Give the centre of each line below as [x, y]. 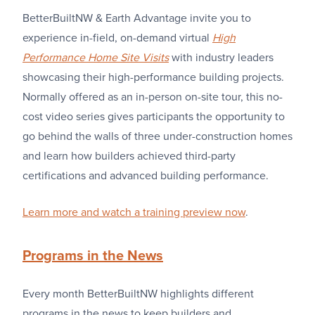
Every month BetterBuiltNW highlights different [138, 294]
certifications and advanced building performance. [146, 176]
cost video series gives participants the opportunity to [154, 117]
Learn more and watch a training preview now [134, 212]
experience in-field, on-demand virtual [117, 38]
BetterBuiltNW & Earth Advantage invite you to [137, 18]
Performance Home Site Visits [96, 58]
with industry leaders [221, 58]
